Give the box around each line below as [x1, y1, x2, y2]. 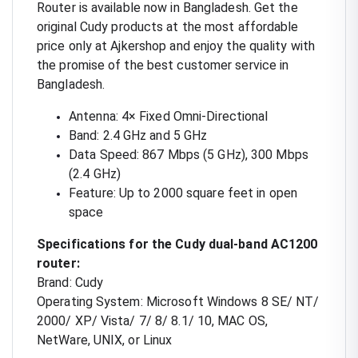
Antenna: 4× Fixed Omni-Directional [69, 108, 268, 124]
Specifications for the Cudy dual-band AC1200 [37, 236, 318, 252]
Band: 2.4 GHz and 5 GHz [69, 127, 208, 143]
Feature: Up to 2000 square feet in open [69, 185, 297, 201]
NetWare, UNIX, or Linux [37, 332, 173, 348]
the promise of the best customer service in [37, 57, 289, 73]
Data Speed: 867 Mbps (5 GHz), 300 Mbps [69, 146, 308, 162]
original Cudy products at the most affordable [37, 18, 299, 34]
